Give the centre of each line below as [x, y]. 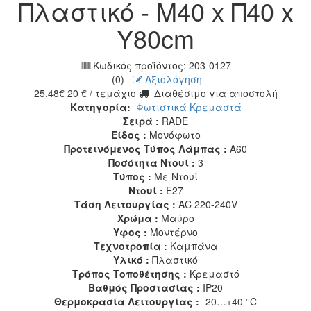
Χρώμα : [137, 218]
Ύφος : [130, 232]
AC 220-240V [208, 204]
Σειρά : [141, 120]
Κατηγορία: [101, 107]
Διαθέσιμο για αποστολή [213, 93]
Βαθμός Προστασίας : [144, 287]
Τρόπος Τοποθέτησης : [129, 273]
